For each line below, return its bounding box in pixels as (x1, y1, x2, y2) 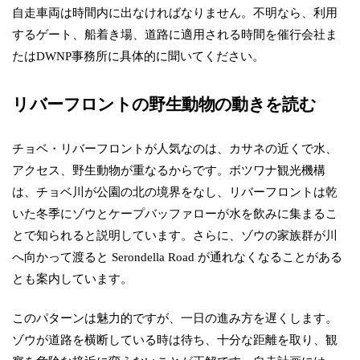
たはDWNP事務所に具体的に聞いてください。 (12, 49, 265, 63)
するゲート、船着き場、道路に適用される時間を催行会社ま (12, 27, 338, 42)
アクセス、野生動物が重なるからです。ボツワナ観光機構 (12, 162, 326, 177)
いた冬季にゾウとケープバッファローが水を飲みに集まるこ (12, 206, 338, 220)
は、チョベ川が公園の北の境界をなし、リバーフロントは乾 (12, 184, 338, 198)
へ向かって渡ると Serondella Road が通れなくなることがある (12, 249, 343, 264)
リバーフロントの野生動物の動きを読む (12, 95, 317, 114)
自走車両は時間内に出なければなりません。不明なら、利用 (12, 6, 338, 20)
